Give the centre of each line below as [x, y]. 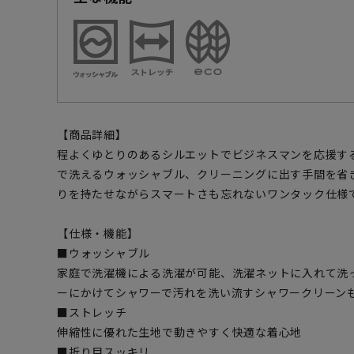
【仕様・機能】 [98, 233]
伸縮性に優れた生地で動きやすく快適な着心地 [180, 332]
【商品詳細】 [92, 134]
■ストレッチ [92, 312]
